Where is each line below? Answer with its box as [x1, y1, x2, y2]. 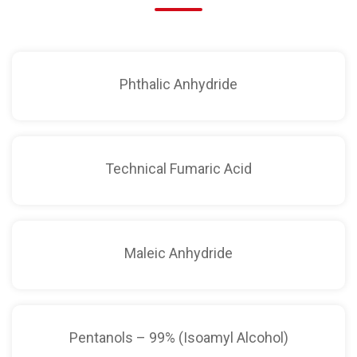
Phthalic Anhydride [120, 75, 237, 92]
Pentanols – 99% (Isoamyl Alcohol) [69, 328, 288, 346]
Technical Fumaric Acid [105, 159, 252, 177]
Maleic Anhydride [124, 244, 233, 261]
